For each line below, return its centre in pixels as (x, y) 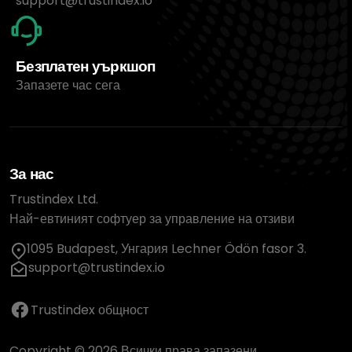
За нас (32, 174)
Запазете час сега (68, 86)
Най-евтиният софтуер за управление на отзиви (152, 219)
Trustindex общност (90, 310)
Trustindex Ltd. (54, 200)
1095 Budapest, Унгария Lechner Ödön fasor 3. (167, 249)
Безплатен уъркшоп (86, 67)
